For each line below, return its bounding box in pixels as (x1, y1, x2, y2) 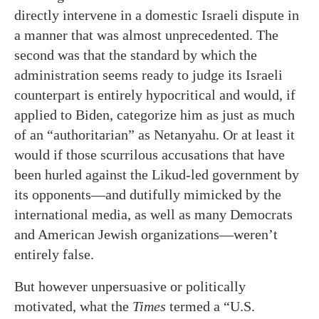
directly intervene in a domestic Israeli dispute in (14, 7, 299, 23)
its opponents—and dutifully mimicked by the (14, 187, 281, 202)
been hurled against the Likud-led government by (14, 167, 299, 182)
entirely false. (14, 246, 94, 262)
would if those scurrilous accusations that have (14, 147, 285, 162)
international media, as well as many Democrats (14, 206, 293, 222)
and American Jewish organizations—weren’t (14, 226, 278, 242)
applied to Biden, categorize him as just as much (14, 107, 295, 122)
